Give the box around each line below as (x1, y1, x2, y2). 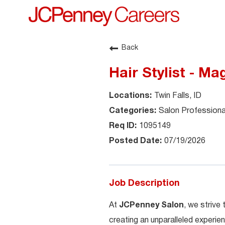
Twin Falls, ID (154, 92, 201, 99)
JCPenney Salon (119, 202, 184, 209)
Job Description (109, 179, 180, 188)
